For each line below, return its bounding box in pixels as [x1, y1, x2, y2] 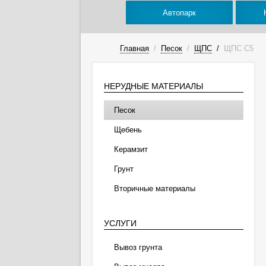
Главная [119, 44, 149, 53]
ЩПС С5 [223, 44, 254, 53]
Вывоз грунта [113, 243, 162, 252]
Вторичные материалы [113, 184, 195, 193]
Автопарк [163, 8, 196, 17]
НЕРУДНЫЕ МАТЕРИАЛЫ [103, 81, 203, 91]
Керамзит [113, 145, 148, 154]
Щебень [113, 125, 142, 134]
